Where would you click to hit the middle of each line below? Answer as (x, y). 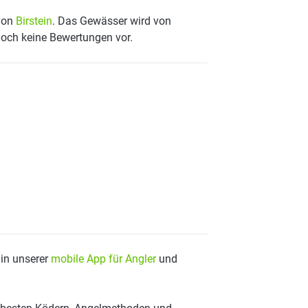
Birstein (34, 21)
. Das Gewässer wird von (112, 21)
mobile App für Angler (103, 259)
